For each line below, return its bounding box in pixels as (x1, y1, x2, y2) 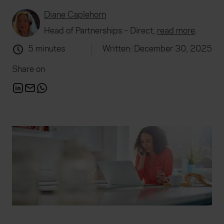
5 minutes (28, 43, 65, 54)
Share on (12, 63, 45, 75)
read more (157, 25, 195, 36)
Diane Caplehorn (44, 9, 106, 20)
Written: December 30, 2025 (102, 43, 212, 54)
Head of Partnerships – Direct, (44, 25, 157, 36)
